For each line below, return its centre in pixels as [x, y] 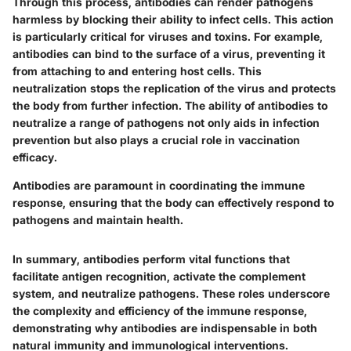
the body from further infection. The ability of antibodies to [170, 106]
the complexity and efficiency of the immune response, [160, 311]
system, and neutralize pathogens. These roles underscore [171, 294]
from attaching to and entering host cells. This [137, 71]
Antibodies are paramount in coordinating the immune [159, 186]
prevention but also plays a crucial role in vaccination [156, 140]
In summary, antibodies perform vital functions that [151, 259]
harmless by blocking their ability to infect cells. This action [173, 20]
